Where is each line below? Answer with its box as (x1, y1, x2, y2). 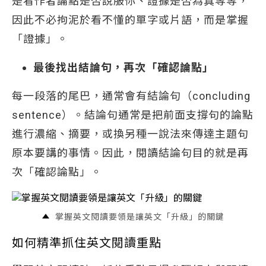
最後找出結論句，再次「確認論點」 (33, 61, 214, 74)
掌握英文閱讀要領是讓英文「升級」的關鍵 (55, 212, 224, 221)
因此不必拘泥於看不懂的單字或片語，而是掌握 (12, 14, 249, 26)
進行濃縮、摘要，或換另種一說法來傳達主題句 (12, 128, 249, 140)
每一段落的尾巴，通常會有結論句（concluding (12, 90, 251, 102)
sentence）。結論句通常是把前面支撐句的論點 (12, 109, 254, 121)
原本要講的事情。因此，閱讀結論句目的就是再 (12, 147, 249, 159)
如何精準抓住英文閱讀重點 (12, 236, 161, 250)
